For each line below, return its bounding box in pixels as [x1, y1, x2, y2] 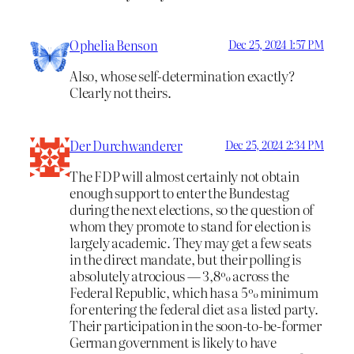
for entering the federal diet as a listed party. [70, 298, 318, 318]
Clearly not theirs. [70, 82, 171, 103]
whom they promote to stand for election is [70, 215, 311, 235]
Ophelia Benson [70, 36, 158, 55]
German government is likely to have [70, 331, 277, 352]
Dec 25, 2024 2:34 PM [224, 136, 324, 153]
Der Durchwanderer [70, 135, 183, 155]
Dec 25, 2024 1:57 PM [228, 36, 324, 53]
